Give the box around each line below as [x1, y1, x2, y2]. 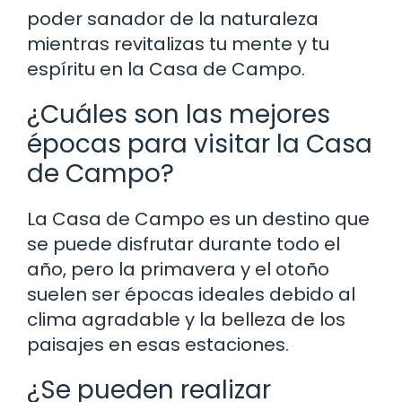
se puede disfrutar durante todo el [27, 231, 340, 257]
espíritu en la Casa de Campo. [27, 56, 305, 82]
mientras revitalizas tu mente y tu [27, 31, 329, 57]
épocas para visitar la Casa [27, 126, 372, 162]
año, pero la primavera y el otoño [27, 256, 329, 282]
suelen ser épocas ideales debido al [27, 281, 355, 307]
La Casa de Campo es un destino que [27, 205, 370, 232]
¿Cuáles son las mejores [27, 96, 330, 132]
